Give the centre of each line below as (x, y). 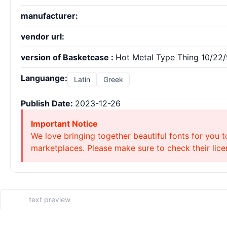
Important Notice (64, 124)
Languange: (44, 78)
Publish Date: (48, 103)
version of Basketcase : (68, 57)
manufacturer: (49, 16)
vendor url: (43, 36)
